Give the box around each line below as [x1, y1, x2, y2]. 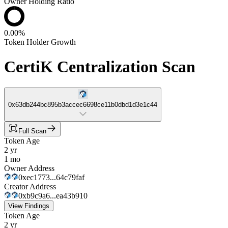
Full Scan [18, 127, 46, 135]
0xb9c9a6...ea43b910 [18, 191, 88, 200]
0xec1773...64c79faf [18, 173, 84, 182]
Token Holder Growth [4, 37, 76, 46]
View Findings [8, 202, 49, 210]
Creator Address [4, 182, 56, 191]
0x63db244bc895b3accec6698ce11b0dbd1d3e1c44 [8, 100, 157, 108]
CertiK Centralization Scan [4, 58, 195, 76]
